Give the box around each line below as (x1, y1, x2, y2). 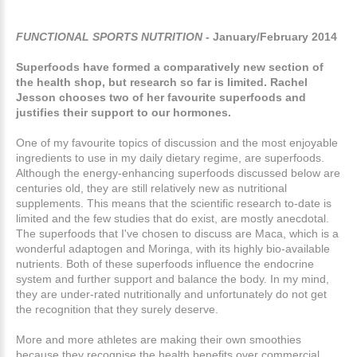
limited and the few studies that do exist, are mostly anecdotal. (16, 211, 329, 225)
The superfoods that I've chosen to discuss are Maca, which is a (16, 226, 339, 240)
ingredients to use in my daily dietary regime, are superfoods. (16, 151, 324, 164)
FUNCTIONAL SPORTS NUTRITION (16, 29, 202, 43)
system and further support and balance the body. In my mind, (16, 272, 329, 285)
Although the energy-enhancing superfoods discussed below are (16, 166, 340, 179)
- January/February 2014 (202, 29, 337, 43)
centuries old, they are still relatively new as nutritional (16, 181, 287, 194)
